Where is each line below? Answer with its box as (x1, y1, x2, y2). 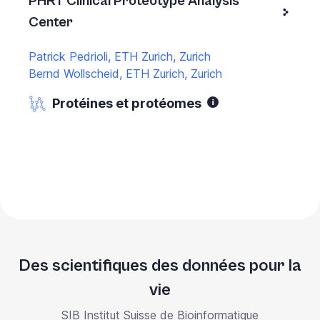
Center (29, 14, 73, 31)
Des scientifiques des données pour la (19, 256, 301, 276)
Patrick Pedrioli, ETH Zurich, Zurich (29, 49, 211, 64)
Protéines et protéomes (52, 96, 201, 111)
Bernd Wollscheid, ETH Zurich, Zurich (29, 66, 222, 81)
